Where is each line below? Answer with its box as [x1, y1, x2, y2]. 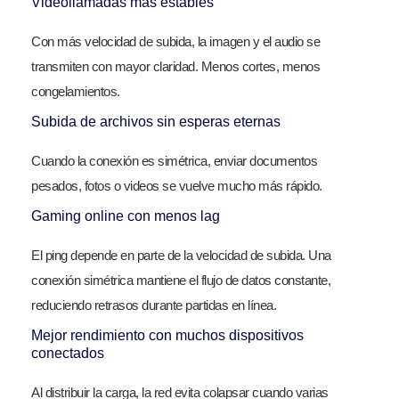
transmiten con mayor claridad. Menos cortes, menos [31, 58, 320, 74]
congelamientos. [31, 83, 120, 99]
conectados [31, 345, 104, 361]
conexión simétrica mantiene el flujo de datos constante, [31, 272, 330, 288]
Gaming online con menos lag [31, 208, 220, 224]
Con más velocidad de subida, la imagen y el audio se [31, 33, 320, 49]
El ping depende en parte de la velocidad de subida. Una [31, 247, 331, 263]
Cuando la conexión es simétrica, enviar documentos [31, 152, 317, 168]
